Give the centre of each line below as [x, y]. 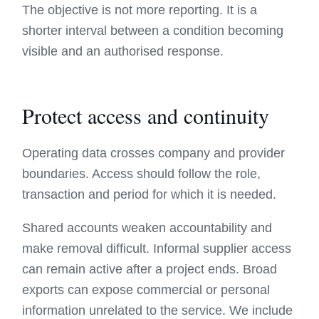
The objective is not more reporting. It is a [140, 10]
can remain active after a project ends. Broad [150, 269]
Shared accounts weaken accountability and [147, 228]
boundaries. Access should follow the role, [142, 174]
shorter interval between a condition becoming [153, 31]
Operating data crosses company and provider [154, 153]
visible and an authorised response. [123, 51]
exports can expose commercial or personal [146, 290]
